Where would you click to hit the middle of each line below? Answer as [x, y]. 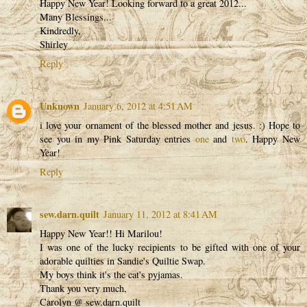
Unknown [60, 106]
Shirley [54, 44]
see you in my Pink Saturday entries [118, 138]
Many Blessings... [76, 16]
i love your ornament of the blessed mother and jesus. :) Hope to [170, 125]
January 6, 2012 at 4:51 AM [138, 106]
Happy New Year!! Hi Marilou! [101, 233]
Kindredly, [60, 30]
